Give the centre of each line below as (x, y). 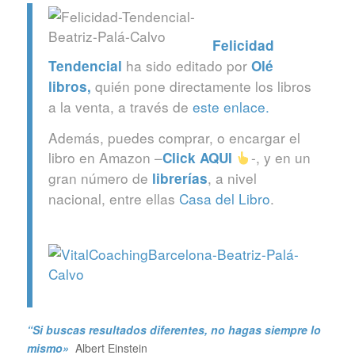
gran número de (100, 178)
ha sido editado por (186, 65)
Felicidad (243, 45)
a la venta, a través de (120, 106)
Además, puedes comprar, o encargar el (174, 138)
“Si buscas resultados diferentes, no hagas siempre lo (174, 330)
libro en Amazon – (105, 158)
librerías (179, 179)
